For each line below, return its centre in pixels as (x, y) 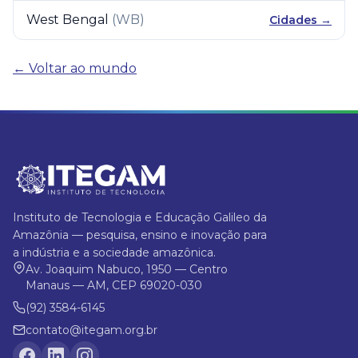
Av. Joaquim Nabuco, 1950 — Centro (127, 269)
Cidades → (300, 20)
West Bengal (68, 20)
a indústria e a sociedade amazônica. (114, 253)
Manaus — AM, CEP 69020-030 (114, 285)
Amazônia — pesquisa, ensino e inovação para (140, 235)
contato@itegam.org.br (91, 330)
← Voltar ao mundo (75, 68)
